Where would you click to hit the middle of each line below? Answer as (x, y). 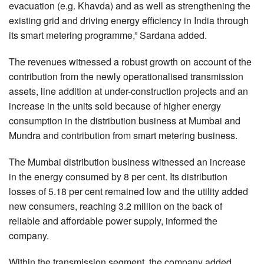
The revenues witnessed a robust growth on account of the (130, 61)
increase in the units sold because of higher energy (115, 105)
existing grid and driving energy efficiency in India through (129, 20)
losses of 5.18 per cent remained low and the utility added (128, 191)
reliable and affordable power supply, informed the (113, 220)
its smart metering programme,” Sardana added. (108, 35)
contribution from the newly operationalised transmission (126, 76)
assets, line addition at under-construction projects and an (128, 91)
